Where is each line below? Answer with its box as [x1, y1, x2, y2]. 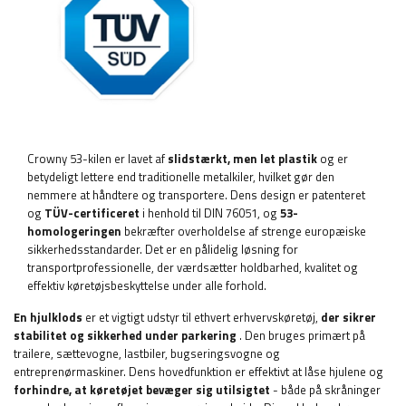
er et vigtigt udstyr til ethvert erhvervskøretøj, [82, 308, 321, 327]
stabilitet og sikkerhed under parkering [14, 326, 237, 345]
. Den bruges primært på [237, 326, 365, 345]
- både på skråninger [270, 381, 381, 400]
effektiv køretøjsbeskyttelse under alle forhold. [27, 276, 266, 295]
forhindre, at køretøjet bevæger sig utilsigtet [14, 381, 270, 400]
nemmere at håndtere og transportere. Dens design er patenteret [27, 186, 365, 205]
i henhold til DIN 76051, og [140, 204, 280, 223]
